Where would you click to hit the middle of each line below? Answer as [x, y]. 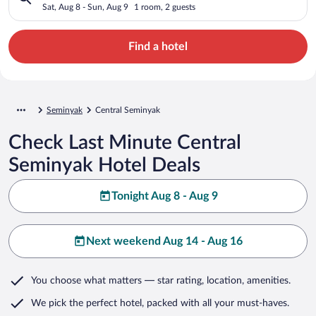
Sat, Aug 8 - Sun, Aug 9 [85, 7]
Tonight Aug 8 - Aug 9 [164, 196]
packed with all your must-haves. [217, 303]
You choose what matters [86, 280]
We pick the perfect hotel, [87, 303]
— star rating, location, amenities [215, 280]
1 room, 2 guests [165, 7]
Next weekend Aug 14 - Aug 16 [164, 241]
